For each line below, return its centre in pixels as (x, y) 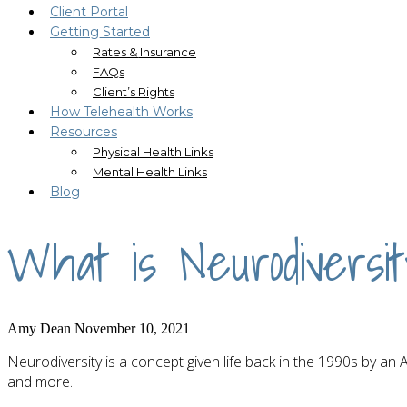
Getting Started (100, 32)
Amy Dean (39, 329)
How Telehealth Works (121, 112)
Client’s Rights (134, 92)
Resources (84, 132)
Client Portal (89, 12)
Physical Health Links (153, 152)
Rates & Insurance (144, 52)
